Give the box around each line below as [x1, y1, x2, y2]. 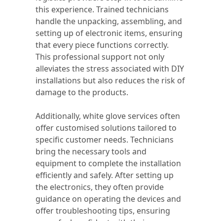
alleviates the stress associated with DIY [36, 63, 184, 74]
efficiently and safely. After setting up [36, 170, 174, 181]
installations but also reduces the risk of [36, 75, 185, 86]
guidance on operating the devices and [36, 193, 181, 204]
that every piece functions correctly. [36, 39, 169, 50]
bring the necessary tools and [36, 146, 147, 157]
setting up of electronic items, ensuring [36, 28, 183, 38]
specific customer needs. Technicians [36, 134, 174, 145]
